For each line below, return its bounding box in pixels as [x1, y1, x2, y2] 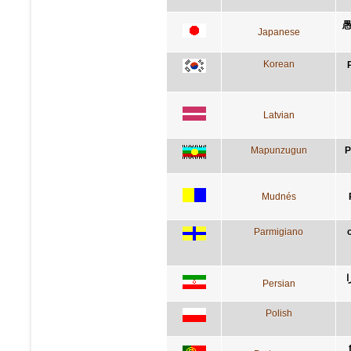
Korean [262, 58, 295, 70]
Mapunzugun [250, 144, 307, 156]
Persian [262, 277, 295, 289]
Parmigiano [254, 226, 303, 237]
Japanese [257, 26, 300, 38]
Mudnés [261, 190, 296, 202]
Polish [265, 307, 292, 319]
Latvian [262, 109, 295, 121]
